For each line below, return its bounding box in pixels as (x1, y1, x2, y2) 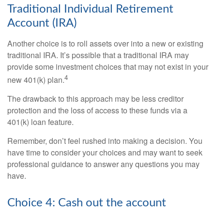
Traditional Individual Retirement (7, 3, 173, 15)
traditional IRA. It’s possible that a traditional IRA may (7, 49, 189, 61)
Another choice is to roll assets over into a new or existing (7, 37, 203, 49)
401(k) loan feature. (7, 116, 74, 127)
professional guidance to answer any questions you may (7, 158, 200, 170)
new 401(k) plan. (7, 74, 64, 85)
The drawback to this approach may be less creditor (7, 93, 184, 104)
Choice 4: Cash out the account (7, 197, 166, 209)
